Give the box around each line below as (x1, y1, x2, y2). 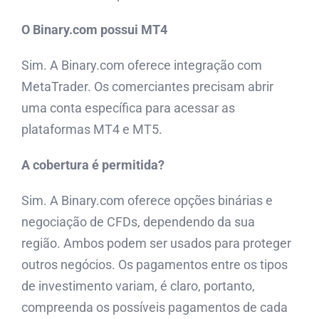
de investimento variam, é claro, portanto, (21, 278, 255, 294)
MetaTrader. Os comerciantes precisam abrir (21, 79, 273, 95)
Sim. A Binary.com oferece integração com (21, 58, 262, 73)
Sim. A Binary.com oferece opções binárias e (21, 193, 273, 209)
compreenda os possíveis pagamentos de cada (21, 300, 288, 315)
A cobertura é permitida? (21, 157, 164, 173)
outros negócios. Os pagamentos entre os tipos (21, 257, 288, 273)
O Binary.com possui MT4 (21, 22, 167, 38)
